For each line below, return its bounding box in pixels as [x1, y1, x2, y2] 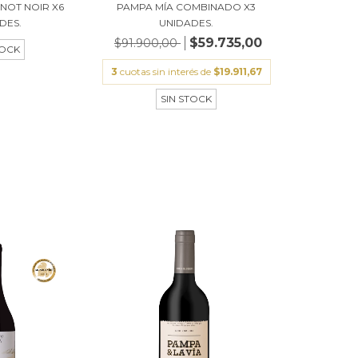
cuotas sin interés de [119, 65, 213, 78]
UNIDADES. [159, 16, 214, 29]
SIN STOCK [161, 92, 213, 105]
